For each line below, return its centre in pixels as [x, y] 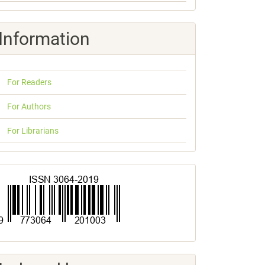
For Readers [29, 82]
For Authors [29, 106]
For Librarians [33, 131]
